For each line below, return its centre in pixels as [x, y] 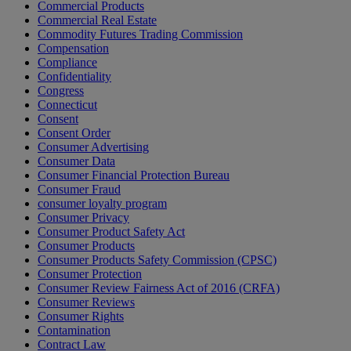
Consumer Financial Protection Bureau [134, 175]
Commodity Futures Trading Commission [140, 34]
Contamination [74, 331]
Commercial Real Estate [97, 20]
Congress [61, 91]
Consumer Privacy [83, 218]
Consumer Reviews [86, 302]
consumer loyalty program [102, 204]
